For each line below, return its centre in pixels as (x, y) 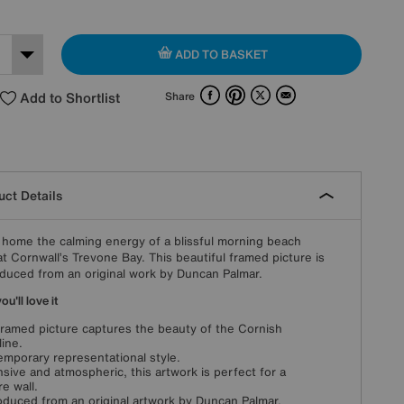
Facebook (248, 91)
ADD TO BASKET (220, 54)
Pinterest (271, 91)
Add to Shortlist (69, 97)
